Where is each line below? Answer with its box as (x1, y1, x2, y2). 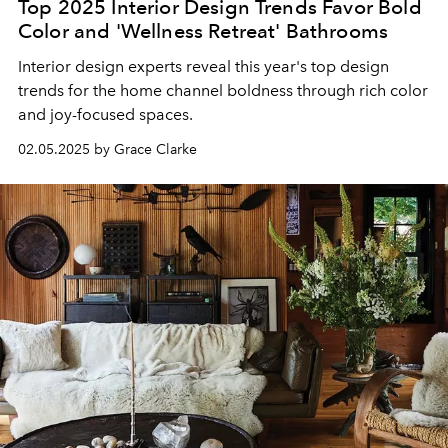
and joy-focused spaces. (18, 105, 193, 125)
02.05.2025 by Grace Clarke (18, 141, 197, 159)
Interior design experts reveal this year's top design (18, 57, 389, 77)
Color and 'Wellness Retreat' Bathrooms (18, 19, 389, 44)
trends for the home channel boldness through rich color (18, 81, 428, 101)
